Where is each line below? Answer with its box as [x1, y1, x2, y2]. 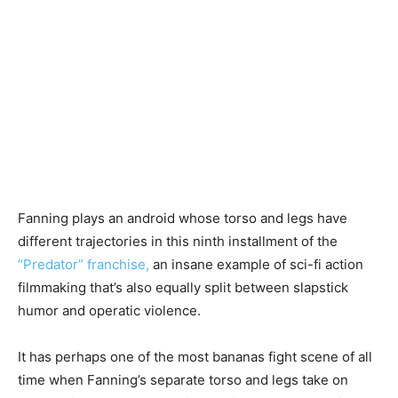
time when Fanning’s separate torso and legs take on [18, 371, 348, 388]
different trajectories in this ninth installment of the [18, 233, 338, 250]
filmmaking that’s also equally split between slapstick [18, 279, 348, 296]
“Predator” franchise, [18, 256, 149, 273]
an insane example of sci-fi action [149, 256, 363, 273]
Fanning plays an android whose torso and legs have [18, 210, 347, 227]
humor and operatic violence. [18, 302, 201, 319]
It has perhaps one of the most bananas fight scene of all [18, 348, 372, 365]
